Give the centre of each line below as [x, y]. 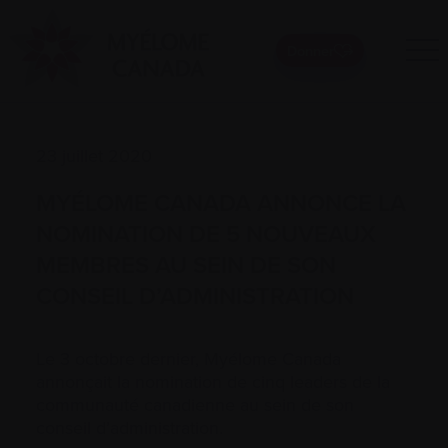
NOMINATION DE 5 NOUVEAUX [206, 233]
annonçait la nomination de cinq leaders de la [213, 381]
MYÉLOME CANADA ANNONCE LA [221, 202]
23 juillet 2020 [94, 156]
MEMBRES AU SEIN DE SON [186, 264]
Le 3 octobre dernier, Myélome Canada [188, 358]
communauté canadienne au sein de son [195, 404]
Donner [310, 50]
